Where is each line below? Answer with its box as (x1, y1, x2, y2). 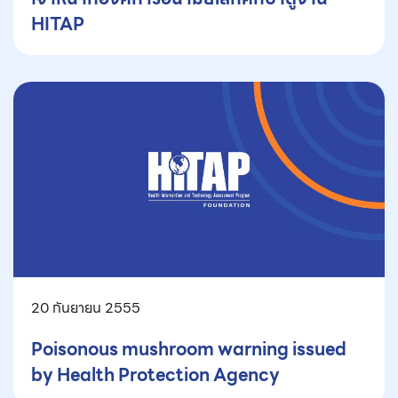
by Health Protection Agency (31, 361, 280, 390)
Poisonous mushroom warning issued (31, 335, 346, 364)
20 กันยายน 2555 (31, 297, 140, 320)
